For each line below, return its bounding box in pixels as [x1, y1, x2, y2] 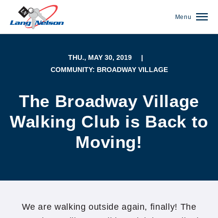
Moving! [75, 132, 143, 151]
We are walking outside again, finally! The [21, 202, 197, 212]
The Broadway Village [19, 91, 199, 110]
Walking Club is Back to [10, 112, 208, 131]
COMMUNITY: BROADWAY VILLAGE [50, 66, 168, 73]
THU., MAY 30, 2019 [68, 54, 132, 61]
